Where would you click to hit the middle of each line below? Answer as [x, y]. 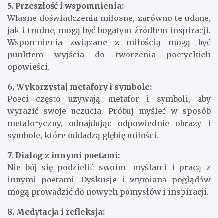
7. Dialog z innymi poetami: [64, 155]
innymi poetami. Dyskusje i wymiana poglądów [109, 180]
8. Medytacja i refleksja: [56, 212]
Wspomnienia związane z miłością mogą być [109, 43]
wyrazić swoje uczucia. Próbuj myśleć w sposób [109, 111]
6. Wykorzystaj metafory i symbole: [80, 87]
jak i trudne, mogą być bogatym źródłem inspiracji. [109, 30]
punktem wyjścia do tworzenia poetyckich [109, 55]
